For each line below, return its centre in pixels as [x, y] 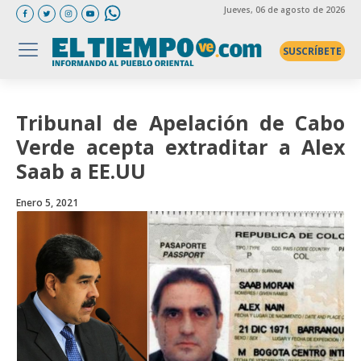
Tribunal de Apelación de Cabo [180, 122]
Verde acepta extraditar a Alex [180, 147]
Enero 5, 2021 [47, 203]
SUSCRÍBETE [312, 51]
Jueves [237, 9]
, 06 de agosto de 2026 [297, 9]
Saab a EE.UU [81, 171]
